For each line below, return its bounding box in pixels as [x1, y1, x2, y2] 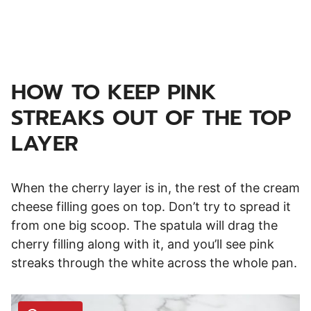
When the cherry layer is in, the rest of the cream [11, 180, 300, 195]
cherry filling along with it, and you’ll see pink [11, 236, 274, 251]
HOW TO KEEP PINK [11, 75, 217, 108]
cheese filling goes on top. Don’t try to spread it [11, 199, 291, 214]
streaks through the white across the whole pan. [11, 255, 297, 270]
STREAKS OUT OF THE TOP [11, 101, 291, 134]
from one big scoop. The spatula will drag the [11, 217, 278, 233]
